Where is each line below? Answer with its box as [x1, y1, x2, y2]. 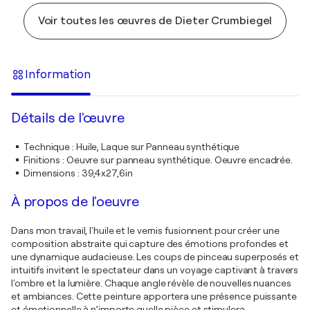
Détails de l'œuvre [11, 110, 125, 126]
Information [25, 67, 91, 81]
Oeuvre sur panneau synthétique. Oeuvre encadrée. [66, 154, 293, 165]
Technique [24, 141, 71, 152]
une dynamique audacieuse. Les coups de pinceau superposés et [11, 251, 299, 262]
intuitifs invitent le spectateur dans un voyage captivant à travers [11, 264, 299, 275]
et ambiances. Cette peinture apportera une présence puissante [11, 291, 297, 302]
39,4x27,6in [81, 167, 133, 179]
